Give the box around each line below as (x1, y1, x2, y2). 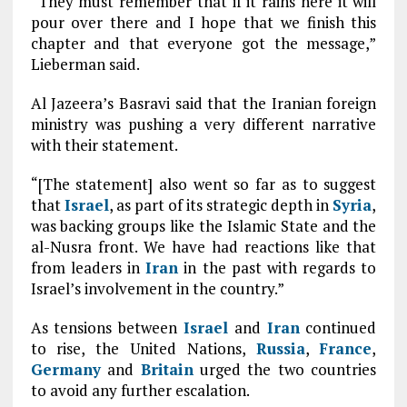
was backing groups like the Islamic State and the (30, 215, 377, 236)
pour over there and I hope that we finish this (30, 12, 377, 33)
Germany (30, 359, 101, 380)
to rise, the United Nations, (30, 338, 256, 359)
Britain (140, 359, 194, 380)
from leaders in (30, 257, 146, 278)
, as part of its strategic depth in (108, 194, 333, 215)
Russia (255, 338, 305, 359)
